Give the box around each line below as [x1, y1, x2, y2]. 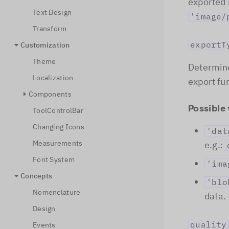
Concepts [20, 171, 53, 180]
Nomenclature [33, 188, 81, 197]
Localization [33, 73, 74, 82]
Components [29, 89, 72, 99]
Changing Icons [33, 122, 84, 131]
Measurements [33, 139, 83, 148]
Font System [33, 155, 75, 164]
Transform [33, 24, 67, 33]
